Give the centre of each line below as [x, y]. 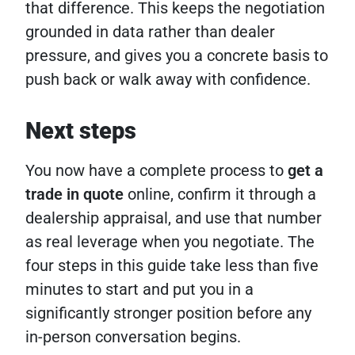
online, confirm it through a [220, 195]
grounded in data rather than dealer [150, 32]
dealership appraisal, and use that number [174, 218]
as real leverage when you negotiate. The [170, 242]
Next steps [81, 131]
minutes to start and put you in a [139, 290]
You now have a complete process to [157, 171]
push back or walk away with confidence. [168, 80]
